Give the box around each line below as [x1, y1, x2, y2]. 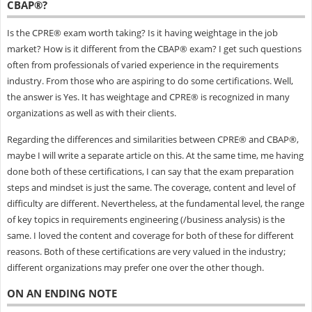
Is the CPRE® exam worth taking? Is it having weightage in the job [6, 26, 278, 39]
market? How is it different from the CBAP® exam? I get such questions [6, 42, 302, 55]
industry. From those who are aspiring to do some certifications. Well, [6, 74, 293, 87]
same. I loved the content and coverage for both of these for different [6, 228, 294, 242]
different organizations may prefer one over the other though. [6, 260, 264, 274]
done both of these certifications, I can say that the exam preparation [6, 164, 294, 178]
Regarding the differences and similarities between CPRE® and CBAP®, [6, 132, 299, 146]
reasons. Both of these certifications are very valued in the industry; [6, 244, 286, 258]
